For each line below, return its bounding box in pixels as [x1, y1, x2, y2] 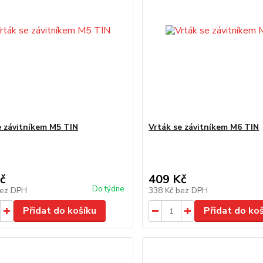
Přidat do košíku [22, 204, 96, 217]
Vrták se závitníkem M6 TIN [149, 122, 259, 133]
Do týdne [92, 184, 124, 194]
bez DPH [176, 185, 208, 196]
